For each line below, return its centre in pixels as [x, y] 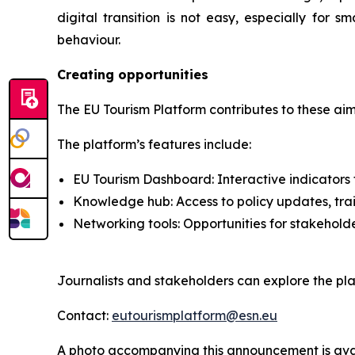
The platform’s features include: [156, 144]
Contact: [84, 315]
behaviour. [90, 39]
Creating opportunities [133, 74]
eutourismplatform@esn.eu [195, 315]
